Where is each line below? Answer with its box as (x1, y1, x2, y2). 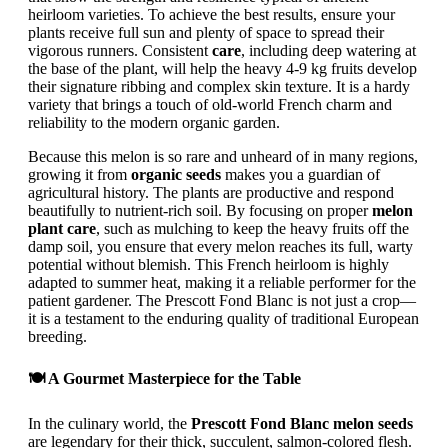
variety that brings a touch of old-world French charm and (28, 95, 392, 113)
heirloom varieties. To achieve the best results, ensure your (28, 5, 395, 23)
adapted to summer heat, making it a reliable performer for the (28, 273, 416, 291)
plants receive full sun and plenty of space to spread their (28, 23, 384, 41)
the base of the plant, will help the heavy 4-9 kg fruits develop (28, 59, 417, 77)
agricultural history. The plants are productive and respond (28, 183, 394, 201)
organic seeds (131, 165, 221, 183)
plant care (28, 219, 96, 237)
